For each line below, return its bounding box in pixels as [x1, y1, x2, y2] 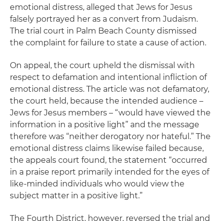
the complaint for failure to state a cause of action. [10, 38, 206, 47]
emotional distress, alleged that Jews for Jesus [10, 2, 192, 12]
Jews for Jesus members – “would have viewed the [10, 108, 211, 117]
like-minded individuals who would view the [10, 179, 184, 188]
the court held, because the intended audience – [10, 96, 203, 106]
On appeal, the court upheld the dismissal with [10, 61, 195, 70]
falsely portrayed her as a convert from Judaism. [10, 14, 198, 24]
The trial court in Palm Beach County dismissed [10, 26, 197, 36]
